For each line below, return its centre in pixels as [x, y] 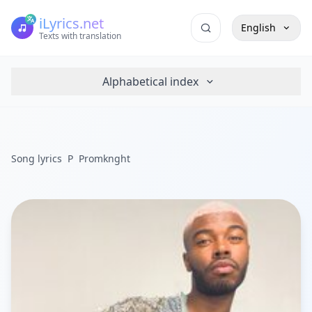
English [258, 28]
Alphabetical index [150, 81]
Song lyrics [37, 158]
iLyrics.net [71, 23]
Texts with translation [80, 36]
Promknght [104, 158]
